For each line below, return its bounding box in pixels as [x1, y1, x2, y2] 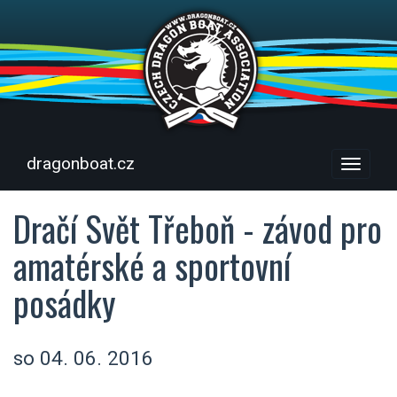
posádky [13, 276, 115, 328]
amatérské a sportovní [13, 239, 291, 291]
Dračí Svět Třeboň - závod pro [13, 202, 382, 253]
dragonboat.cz [27, 152, 135, 174]
